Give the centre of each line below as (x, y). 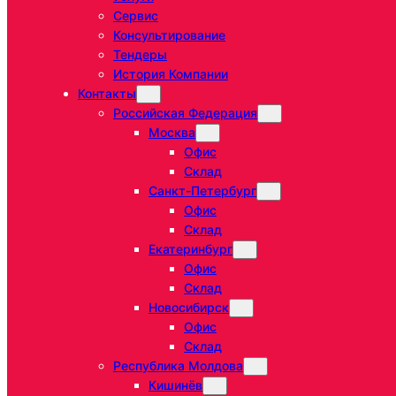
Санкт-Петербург (202, 191)
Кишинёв (175, 385)
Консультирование (169, 35)
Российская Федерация (185, 113)
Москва (172, 133)
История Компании (171, 74)
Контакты (107, 94)
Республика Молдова (178, 366)
